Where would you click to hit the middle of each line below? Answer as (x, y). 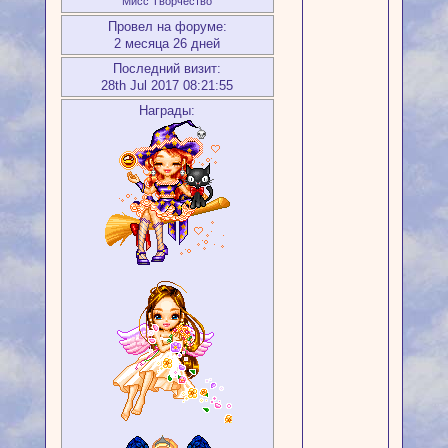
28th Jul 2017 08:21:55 (167, 86)
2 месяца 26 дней (167, 44)
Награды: (167, 111)
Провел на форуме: (167, 27)
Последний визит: (167, 69)
